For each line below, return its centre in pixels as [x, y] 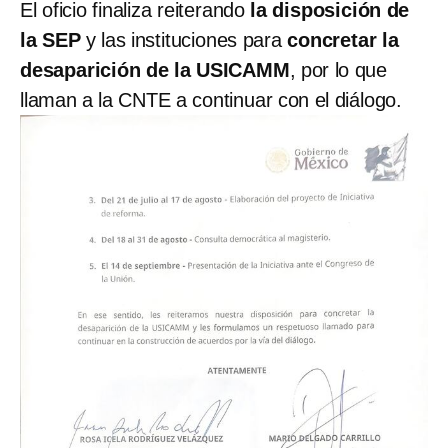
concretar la [343, 39]
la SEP [50, 39]
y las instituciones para [184, 39]
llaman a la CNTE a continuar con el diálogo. [211, 99]
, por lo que [338, 69]
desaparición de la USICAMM [155, 69]
